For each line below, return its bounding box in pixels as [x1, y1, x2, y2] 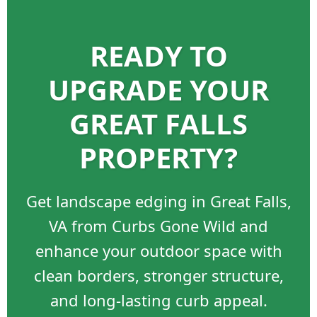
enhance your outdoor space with [35, 240, 282, 261]
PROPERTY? [79, 138, 238, 177]
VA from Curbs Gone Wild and [49, 215, 268, 236]
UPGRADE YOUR [48, 70, 269, 109]
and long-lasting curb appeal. [50, 289, 267, 311]
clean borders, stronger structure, [33, 265, 284, 286]
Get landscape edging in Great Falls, [25, 190, 292, 212]
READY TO [89, 36, 228, 75]
